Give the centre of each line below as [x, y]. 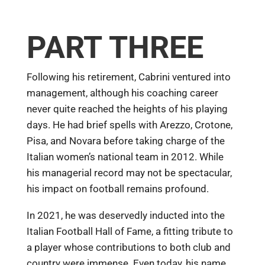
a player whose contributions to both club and [128, 247]
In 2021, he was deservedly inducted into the [125, 215]
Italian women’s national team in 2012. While [125, 157]
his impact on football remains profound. [117, 189]
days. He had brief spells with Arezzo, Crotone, [129, 125]
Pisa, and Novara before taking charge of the [125, 141]
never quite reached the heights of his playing [127, 109]
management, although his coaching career [122, 93]
